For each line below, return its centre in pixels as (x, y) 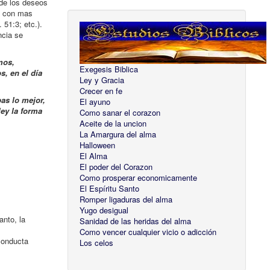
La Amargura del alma (118, 134)
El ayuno (95, 102)
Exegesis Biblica (109, 69)
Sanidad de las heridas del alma (136, 221)
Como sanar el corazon (120, 113)
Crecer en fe (101, 91)
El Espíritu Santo (110, 189)
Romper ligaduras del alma (126, 199)
